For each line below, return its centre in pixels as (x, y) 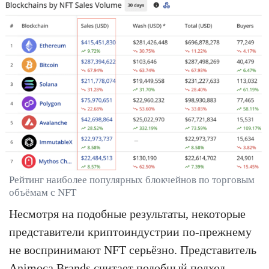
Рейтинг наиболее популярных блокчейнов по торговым (132, 180)
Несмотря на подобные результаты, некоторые (127, 213)
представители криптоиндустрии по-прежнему (130, 231)
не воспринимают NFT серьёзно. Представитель (133, 249)
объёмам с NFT (43, 192)
